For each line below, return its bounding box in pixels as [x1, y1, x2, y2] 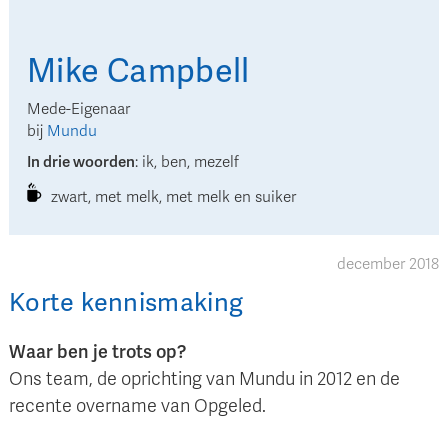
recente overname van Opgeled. [9, 395, 266, 418]
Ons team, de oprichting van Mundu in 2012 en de [9, 368, 400, 391]
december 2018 [337, 255, 439, 274]
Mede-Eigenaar [27, 100, 130, 119]
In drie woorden [27, 153, 135, 172]
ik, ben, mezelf [142, 153, 239, 172]
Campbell [106, 52, 250, 92]
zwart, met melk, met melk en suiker [51, 188, 296, 207]
